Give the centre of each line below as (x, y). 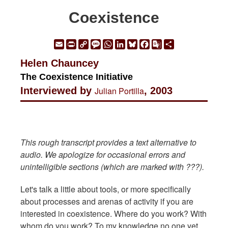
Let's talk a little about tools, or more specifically (106, 189)
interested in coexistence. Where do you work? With (113, 214)
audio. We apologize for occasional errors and (103, 155)
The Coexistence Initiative (77, 77)
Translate (179, 55)
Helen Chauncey (60, 63)
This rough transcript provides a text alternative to (108, 142)
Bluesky (152, 43)
